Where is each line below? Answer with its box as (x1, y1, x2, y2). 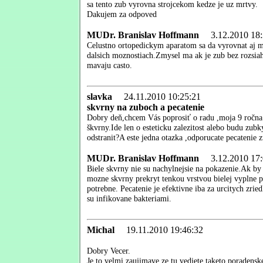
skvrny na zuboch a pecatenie (87, 102, 204, 112)
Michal (87, 224, 117, 235)
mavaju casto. (87, 60, 132, 70)
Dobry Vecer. (87, 245, 130, 255)
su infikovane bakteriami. (87, 193, 171, 203)
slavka (87, 91, 114, 102)
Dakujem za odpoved (87, 9, 157, 19)
